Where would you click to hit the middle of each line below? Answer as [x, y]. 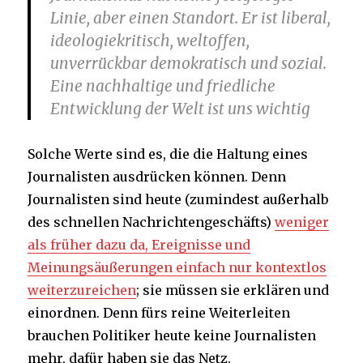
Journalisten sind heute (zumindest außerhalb [178, 200]
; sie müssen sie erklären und [233, 290]
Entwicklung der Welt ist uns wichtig [181, 109]
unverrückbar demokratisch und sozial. [189, 64]
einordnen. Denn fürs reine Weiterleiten [159, 313]
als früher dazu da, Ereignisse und [139, 245]
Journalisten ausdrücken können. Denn [157, 177]
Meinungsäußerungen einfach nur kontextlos [177, 268]
